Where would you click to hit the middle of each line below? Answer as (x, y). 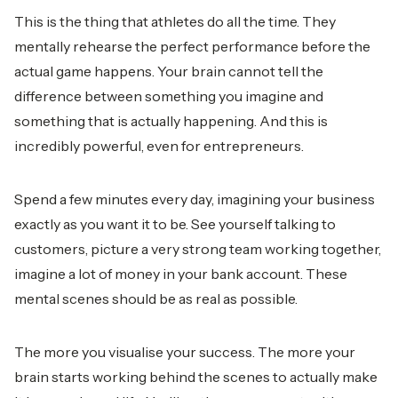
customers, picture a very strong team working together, (198, 249)
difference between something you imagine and (169, 96)
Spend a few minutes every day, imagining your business (195, 199)
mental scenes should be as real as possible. (156, 298)
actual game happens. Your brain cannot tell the (169, 71)
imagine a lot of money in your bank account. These (181, 274)
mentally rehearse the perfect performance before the (192, 46)
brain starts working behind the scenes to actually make (196, 377)
